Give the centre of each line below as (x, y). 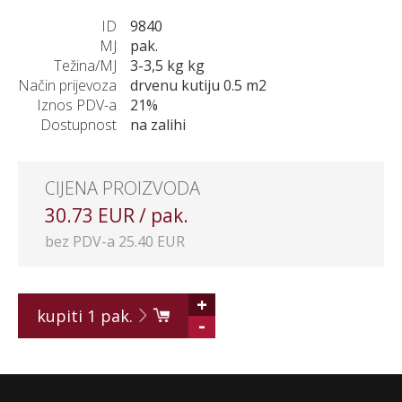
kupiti (61, 315)
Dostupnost (79, 124)
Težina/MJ (85, 65)
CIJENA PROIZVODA (122, 188)
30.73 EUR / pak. (117, 215)
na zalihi (158, 124)
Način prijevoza (67, 85)
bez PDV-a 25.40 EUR (115, 241)
